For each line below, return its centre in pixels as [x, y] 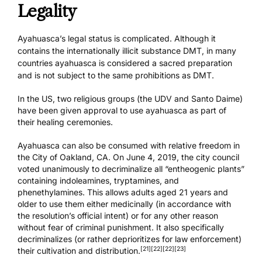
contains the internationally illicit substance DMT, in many [127, 51]
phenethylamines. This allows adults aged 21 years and [123, 192]
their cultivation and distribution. [79, 251]
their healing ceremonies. [65, 122]
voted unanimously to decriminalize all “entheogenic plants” [131, 169]
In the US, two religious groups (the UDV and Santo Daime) [130, 99]
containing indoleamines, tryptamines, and [98, 181]
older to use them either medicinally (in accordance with [124, 204]
